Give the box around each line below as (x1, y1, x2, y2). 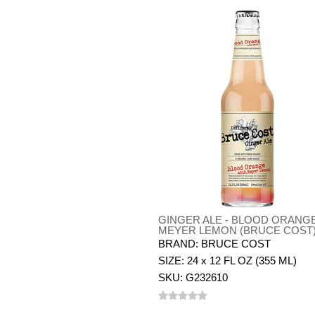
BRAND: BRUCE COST (158, 238, 271, 250)
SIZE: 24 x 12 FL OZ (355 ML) (158, 255, 297, 266)
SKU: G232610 (158, 271, 229, 283)
